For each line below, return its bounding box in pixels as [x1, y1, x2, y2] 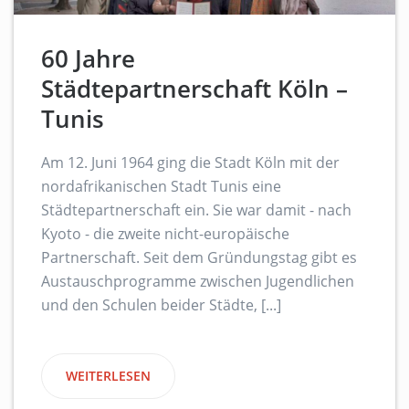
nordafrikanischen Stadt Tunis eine [41, 176, 281, 197]
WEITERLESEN [66, 367, 151, 385]
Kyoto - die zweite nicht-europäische [41, 224, 289, 245]
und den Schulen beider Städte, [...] [41, 295, 281, 316]
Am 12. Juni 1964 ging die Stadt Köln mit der [41, 152, 340, 173]
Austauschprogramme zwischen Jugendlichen [41, 271, 354, 292]
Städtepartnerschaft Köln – [41, 72, 348, 106]
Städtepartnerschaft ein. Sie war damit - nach [41, 200, 351, 221]
